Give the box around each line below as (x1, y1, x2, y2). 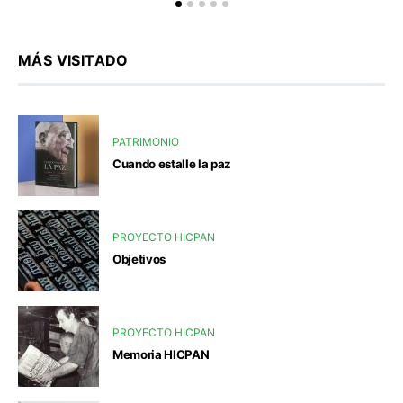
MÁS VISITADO (18, 50, 129, 69)
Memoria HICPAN (112, 346, 210, 362)
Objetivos (112, 251, 166, 266)
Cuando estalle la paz (112, 156, 232, 171)
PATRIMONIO (112, 134, 179, 148)
